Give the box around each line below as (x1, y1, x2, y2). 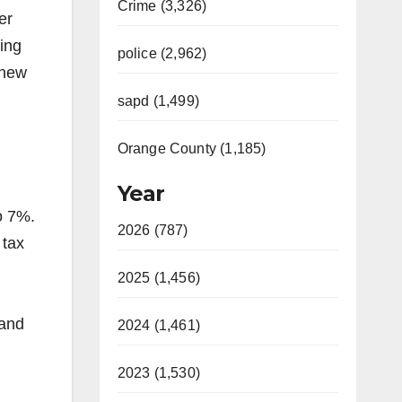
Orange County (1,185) (117, 141, 267, 156)
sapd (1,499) (117, 93, 199, 109)
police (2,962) (117, 46, 207, 61)
